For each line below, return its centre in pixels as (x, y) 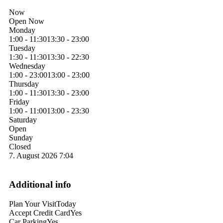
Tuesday (22, 48)
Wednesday (27, 66)
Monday (22, 30)
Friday (19, 102)
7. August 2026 (33, 155)
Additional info (40, 185)
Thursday (24, 84)
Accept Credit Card (40, 213)
